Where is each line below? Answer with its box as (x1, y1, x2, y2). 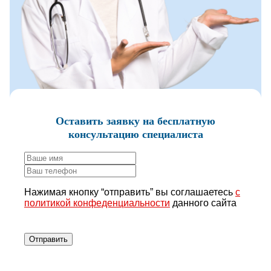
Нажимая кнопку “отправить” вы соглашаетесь (24, 187, 235, 198)
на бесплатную (140, 115, 215, 128)
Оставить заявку (56, 115, 140, 128)
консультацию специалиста (68, 128, 203, 141)
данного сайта (170, 198, 237, 209)
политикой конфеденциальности (24, 198, 170, 209)
